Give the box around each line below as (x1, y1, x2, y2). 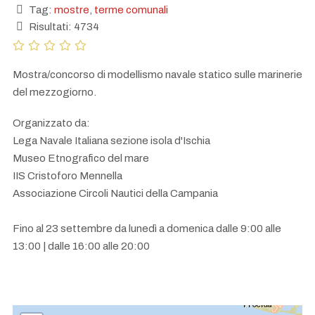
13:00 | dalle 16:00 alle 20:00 (13, 240, 150, 252)
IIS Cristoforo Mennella (13, 170, 122, 182)
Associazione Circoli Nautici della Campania (13, 188, 218, 200)
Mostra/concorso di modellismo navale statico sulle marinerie (13, 68, 302, 80)
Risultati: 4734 (27, 20, 99, 32)
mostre (54, 4, 89, 15)
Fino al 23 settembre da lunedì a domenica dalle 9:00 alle (13, 223, 281, 235)
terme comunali (94, 4, 168, 15)
